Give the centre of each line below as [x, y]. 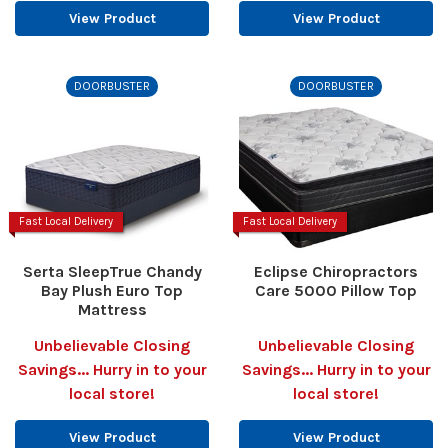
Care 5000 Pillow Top [336, 291]
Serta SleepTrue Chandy [112, 272]
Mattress [112, 310]
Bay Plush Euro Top [112, 291]
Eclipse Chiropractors [336, 272]
